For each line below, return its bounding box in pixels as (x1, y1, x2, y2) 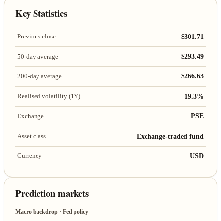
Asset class (17, 132, 46, 140)
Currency (17, 152, 42, 160)
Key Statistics (15, 6, 68, 20)
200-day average (17, 72, 62, 80)
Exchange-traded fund (137, 132, 204, 140)
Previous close (17, 33, 56, 40)
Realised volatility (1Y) (17, 92, 80, 100)
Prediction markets (15, 186, 89, 200)
